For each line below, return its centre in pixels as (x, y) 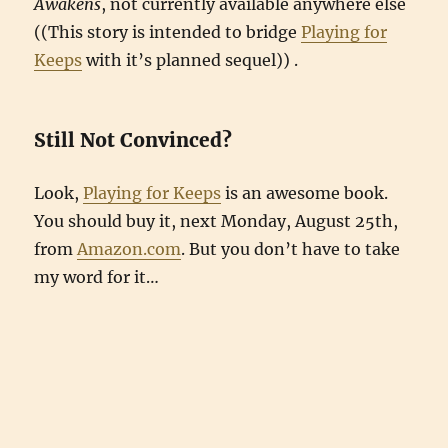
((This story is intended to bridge (168, 32)
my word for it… (97, 277)
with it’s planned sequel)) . (190, 60)
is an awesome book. (305, 193)
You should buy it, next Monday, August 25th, (216, 221)
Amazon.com (129, 249)
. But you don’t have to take (291, 249)
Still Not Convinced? (133, 140)
